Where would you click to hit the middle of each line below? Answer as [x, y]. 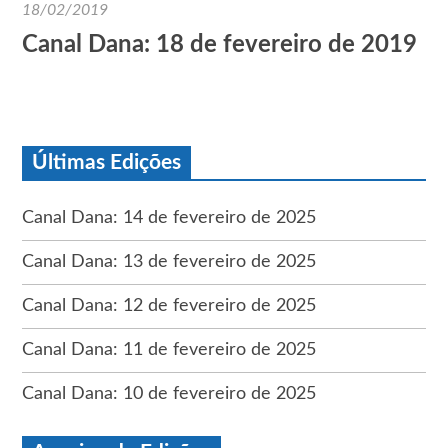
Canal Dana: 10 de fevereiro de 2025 [169, 393]
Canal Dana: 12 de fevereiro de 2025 [169, 305]
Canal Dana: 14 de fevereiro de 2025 [169, 217]
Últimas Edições [107, 162]
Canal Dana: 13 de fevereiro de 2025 [169, 261]
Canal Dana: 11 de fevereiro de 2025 [169, 349]
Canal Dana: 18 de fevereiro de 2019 [220, 44]
